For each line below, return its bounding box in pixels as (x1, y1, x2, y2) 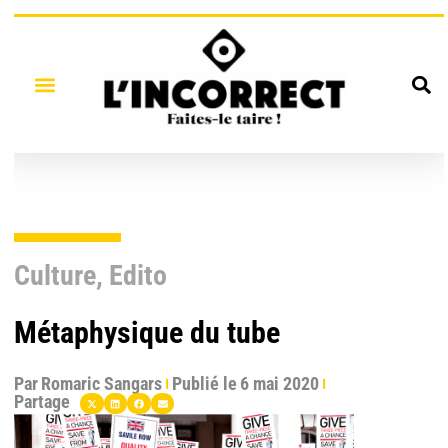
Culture (14, 258, 96, 292)
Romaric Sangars (41, 372, 162, 394)
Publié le (172, 372, 238, 394)
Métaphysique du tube (14, 314, 280, 350)
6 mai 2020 (240, 372, 320, 394)
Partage (14, 390, 70, 412)
